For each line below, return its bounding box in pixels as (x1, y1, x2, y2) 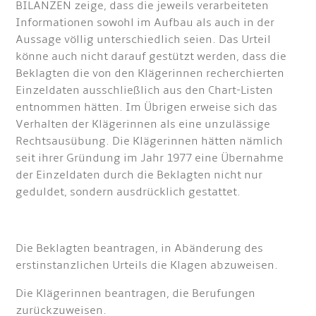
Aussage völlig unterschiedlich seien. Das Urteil (16, 32, 272, 47)
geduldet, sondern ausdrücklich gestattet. (16, 185, 241, 200)
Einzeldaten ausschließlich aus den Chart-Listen (16, 83, 274, 98)
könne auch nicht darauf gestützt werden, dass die (16, 49, 287, 64)
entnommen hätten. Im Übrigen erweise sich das (16, 100, 278, 115)
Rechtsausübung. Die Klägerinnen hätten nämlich (16, 134, 284, 149)
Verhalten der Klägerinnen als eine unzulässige (16, 117, 271, 132)
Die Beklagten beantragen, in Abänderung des (16, 241, 264, 256)
